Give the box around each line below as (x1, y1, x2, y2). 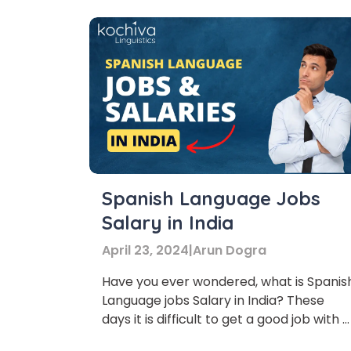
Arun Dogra (193, 241, 266, 259)
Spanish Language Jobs (102, 186, 320, 210)
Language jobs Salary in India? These (102, 291, 324, 309)
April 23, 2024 (102, 241, 189, 259)
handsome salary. (102, 329, 211, 347)
